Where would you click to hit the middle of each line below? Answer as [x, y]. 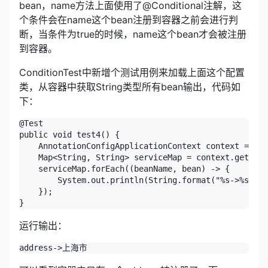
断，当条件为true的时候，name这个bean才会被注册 [133, 34]
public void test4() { [69, 134]
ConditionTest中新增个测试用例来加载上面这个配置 [132, 72]
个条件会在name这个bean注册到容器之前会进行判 [129, 19]
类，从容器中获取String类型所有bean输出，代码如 [130, 86]
